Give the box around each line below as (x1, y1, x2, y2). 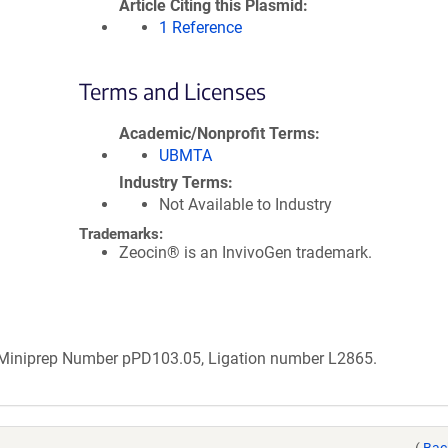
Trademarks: (79, 225, 163, 243)
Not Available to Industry (159, 195, 332, 214)
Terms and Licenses (79, 77, 266, 105)
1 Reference (159, 18, 242, 37)
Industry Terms (119, 173, 228, 192)
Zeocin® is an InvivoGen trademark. (119, 243, 372, 262)
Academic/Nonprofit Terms (119, 124, 315, 143)
